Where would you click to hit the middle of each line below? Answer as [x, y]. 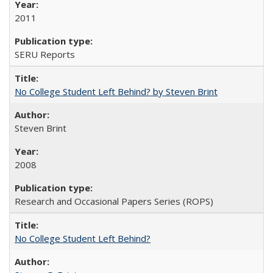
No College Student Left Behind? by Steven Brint [116, 91]
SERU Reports [45, 54]
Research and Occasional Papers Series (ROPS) [114, 201]
